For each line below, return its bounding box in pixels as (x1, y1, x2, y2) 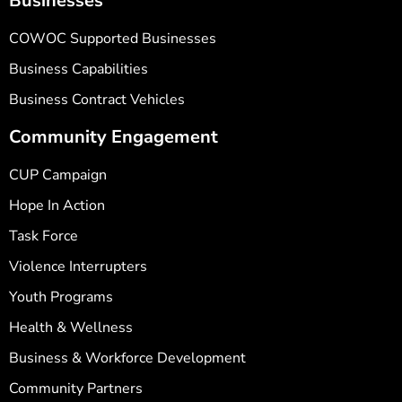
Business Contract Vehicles (9, 90, 185, 110)
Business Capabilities (9, 59, 148, 80)
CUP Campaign (9, 165, 107, 186)
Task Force (9, 226, 78, 247)
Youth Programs (9, 287, 113, 308)
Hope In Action (9, 196, 105, 216)
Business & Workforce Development (9, 348, 246, 369)
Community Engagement (9, 125, 218, 150)
